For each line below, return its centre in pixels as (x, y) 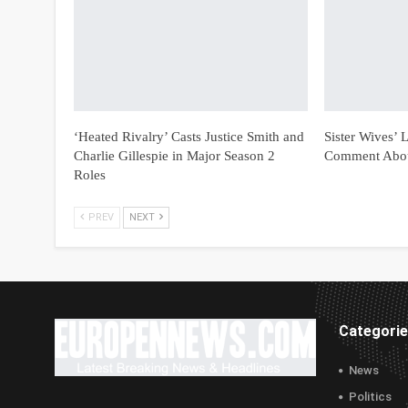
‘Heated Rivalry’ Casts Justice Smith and (189, 136)
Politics (370, 397)
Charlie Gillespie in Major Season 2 (174, 155)
